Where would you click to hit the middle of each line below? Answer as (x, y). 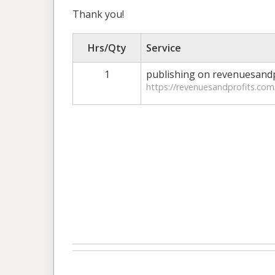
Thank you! (98, 14)
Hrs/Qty (107, 48)
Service (164, 48)
